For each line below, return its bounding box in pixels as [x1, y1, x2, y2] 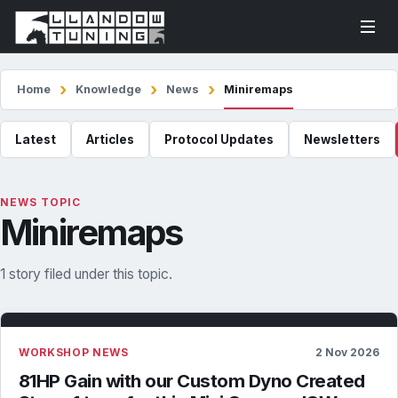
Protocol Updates [164, 132, 274, 147]
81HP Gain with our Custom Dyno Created [19, 370, 365, 392]
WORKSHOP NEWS [19, 346, 129, 359]
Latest [15, 132, 56, 147]
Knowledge [76, 83, 141, 96]
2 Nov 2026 [315, 346, 379, 359]
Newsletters [304, 132, 380, 147]
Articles [86, 132, 134, 147]
